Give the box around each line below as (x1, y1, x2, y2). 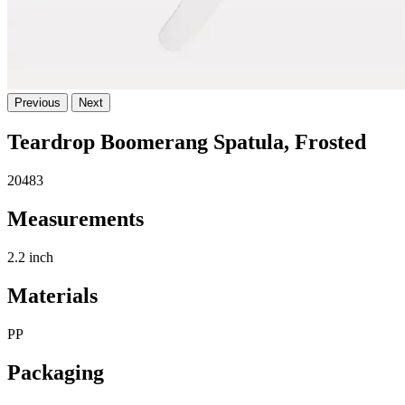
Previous (14, 96, 61, 110)
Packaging (7, 360, 104, 384)
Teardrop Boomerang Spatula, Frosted (7, 130, 366, 155)
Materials (7, 283, 98, 307)
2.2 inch (7, 249, 53, 265)
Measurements (7, 206, 144, 231)
